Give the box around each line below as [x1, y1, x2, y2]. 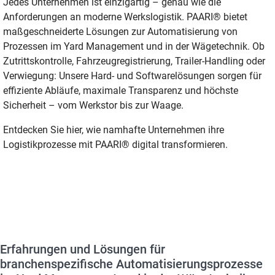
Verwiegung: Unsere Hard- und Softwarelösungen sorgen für [3, 69, 261, 82]
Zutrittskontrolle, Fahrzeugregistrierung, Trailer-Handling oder [3, 55, 265, 67]
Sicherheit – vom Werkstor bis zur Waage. [3, 99, 184, 111]
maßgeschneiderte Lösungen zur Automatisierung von [3, 25, 238, 37]
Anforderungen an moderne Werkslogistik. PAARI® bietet [3, 10, 247, 23]
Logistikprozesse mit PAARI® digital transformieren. [3, 138, 228, 150]
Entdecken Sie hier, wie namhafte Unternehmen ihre [3, 123, 224, 136]
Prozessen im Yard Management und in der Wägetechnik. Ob [3, 40, 265, 52]
